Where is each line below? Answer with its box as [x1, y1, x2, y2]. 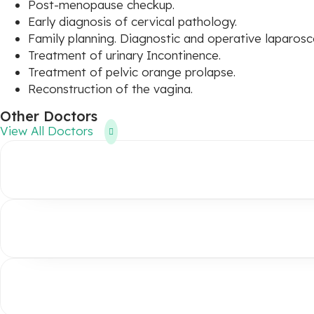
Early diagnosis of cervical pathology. [28, 14, 237, 29]
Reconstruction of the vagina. [28, 81, 193, 96]
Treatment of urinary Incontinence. [28, 48, 221, 62]
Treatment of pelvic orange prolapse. [28, 64, 235, 79]
